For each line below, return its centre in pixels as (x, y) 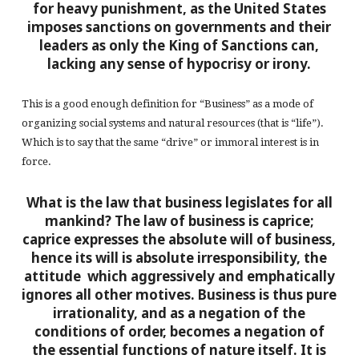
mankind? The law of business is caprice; (179, 221)
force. (36, 161)
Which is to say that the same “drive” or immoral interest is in (170, 142)
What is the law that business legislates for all (179, 203)
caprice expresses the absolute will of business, (179, 240)
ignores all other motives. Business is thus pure (179, 295)
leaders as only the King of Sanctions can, (179, 45)
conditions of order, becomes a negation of (179, 332)
